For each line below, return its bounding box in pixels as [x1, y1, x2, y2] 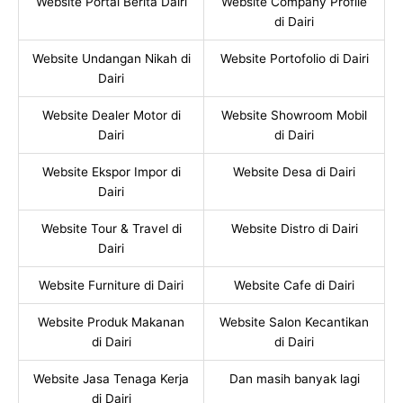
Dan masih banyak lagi [228, 371, 360, 386]
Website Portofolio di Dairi [219, 50, 369, 66]
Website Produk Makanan [38, 314, 184, 329]
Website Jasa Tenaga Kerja [33, 371, 189, 386]
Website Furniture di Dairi [39, 277, 184, 292]
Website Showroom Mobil [221, 107, 367, 122]
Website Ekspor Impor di [41, 164, 181, 179]
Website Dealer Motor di [41, 107, 181, 122]
